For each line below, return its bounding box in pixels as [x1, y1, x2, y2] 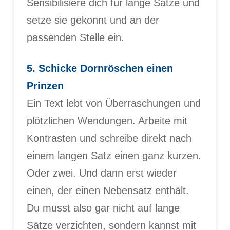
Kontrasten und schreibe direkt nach [26, 132, 191, 144]
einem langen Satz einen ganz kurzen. [26, 150, 201, 162]
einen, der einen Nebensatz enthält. [26, 185, 189, 197]
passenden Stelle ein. [26, 32, 124, 43]
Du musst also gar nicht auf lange [26, 202, 180, 214]
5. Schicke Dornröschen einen [26, 63, 173, 74]
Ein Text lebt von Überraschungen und [26, 98, 201, 109]
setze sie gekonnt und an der [26, 14, 159, 26]
